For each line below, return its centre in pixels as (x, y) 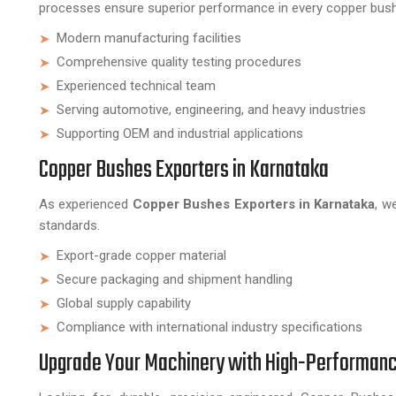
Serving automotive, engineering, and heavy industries (211, 110)
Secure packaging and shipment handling (175, 279)
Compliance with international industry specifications (209, 327)
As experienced (86, 204)
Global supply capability (124, 303)
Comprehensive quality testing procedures (179, 62)
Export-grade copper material (141, 255)
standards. (69, 225)
